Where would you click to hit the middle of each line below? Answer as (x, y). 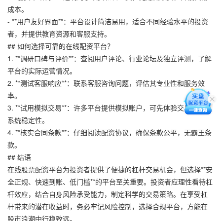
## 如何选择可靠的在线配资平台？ (61, 46)
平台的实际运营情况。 (42, 70)
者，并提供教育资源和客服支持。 (59, 33)
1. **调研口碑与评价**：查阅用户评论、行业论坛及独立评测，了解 (110, 58)
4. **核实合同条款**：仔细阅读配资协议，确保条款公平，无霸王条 (110, 132)
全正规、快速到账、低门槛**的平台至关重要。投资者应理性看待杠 (110, 181)
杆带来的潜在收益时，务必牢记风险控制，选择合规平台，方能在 (108, 206)
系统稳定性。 (28, 120)
